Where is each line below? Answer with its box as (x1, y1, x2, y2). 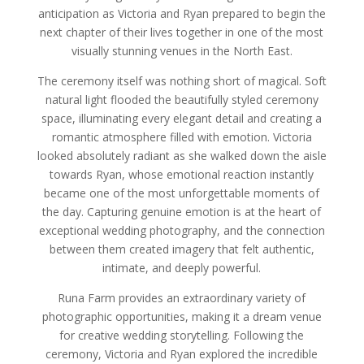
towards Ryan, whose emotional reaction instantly (50, 166, 314, 182)
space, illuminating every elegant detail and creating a (41, 110, 323, 126)
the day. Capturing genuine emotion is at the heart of (42, 203, 322, 219)
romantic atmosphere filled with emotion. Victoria (51, 128, 312, 145)
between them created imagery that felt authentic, (49, 240, 314, 257)
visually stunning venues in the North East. (71, 42, 292, 58)
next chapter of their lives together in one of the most (40, 24, 324, 40)
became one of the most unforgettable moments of (44, 184, 320, 201)
